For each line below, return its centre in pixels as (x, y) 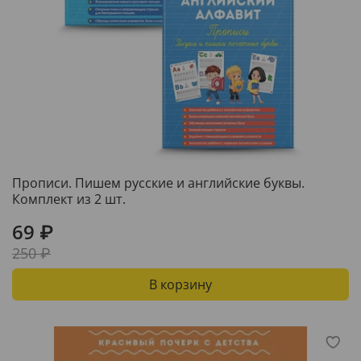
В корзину (180, 284)
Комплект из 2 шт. (69, 199)
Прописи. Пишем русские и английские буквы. (158, 183)
